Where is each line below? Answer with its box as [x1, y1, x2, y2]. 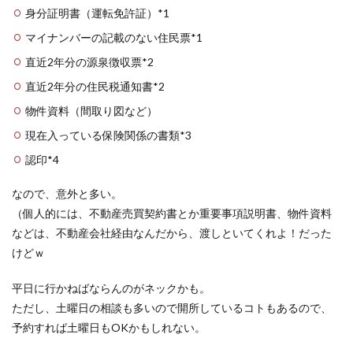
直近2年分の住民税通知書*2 [25, 80, 165, 93]
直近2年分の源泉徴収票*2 [25, 55, 154, 69]
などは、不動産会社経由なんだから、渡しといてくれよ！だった [12, 226, 332, 240]
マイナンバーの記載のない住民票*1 [25, 31, 203, 44]
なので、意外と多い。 [12, 187, 122, 200]
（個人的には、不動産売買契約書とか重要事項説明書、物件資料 [12, 206, 332, 220]
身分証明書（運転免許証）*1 [25, 6, 169, 20]
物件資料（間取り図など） [25, 104, 158, 117]
